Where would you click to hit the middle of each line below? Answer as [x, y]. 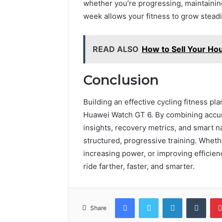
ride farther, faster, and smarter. [139, 166]
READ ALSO [116, 49]
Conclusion [121, 80]
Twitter [169, 198]
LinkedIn [195, 198]
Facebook [149, 198]
